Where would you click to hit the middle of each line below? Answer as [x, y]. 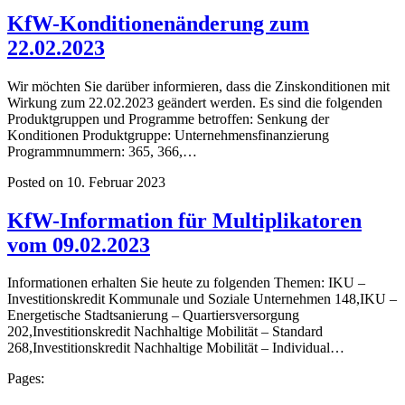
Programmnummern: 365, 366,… [102, 151]
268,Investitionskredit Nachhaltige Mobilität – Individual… [176, 348]
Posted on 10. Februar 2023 [86, 182]
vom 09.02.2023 [79, 245]
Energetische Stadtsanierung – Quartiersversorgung [153, 316]
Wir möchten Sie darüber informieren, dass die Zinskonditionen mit [198, 86]
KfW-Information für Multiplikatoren [184, 220]
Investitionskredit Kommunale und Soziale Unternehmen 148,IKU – [202, 299]
